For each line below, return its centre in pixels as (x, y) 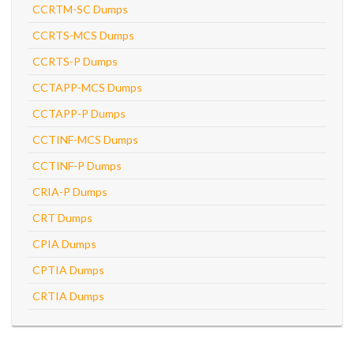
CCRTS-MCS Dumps (83, 35)
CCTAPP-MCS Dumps (87, 87)
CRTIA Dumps (68, 296)
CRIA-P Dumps (70, 192)
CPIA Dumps (64, 244)
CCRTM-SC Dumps (80, 9)
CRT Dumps (62, 218)
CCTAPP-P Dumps (79, 113)
